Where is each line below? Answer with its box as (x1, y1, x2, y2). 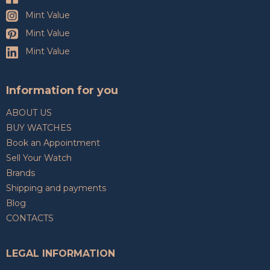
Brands (6, 167, 35, 178)
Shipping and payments (6, 182, 106, 193)
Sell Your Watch (6, 152, 72, 163)
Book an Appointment (6, 137, 100, 148)
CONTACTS (6, 212, 54, 224)
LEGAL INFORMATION (6, 247, 115, 259)
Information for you (6, 83, 118, 97)
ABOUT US (6, 107, 52, 118)
